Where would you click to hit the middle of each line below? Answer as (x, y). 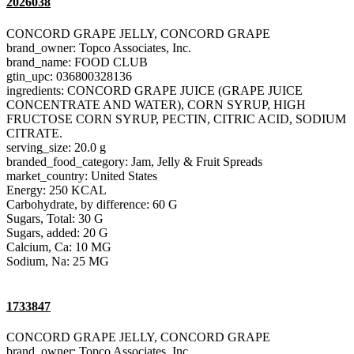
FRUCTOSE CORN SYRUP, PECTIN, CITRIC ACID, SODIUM (176, 119)
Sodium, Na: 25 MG (58, 261)
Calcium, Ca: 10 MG (59, 247)
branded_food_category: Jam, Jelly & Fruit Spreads (134, 161)
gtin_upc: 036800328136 (69, 76)
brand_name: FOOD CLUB (77, 62)
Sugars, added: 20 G (57, 232)
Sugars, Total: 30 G (55, 218)
